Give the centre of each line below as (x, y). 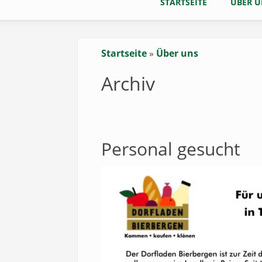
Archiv (128, 83)
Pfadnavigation (162, 68)
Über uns (177, 53)
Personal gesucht (171, 149)
